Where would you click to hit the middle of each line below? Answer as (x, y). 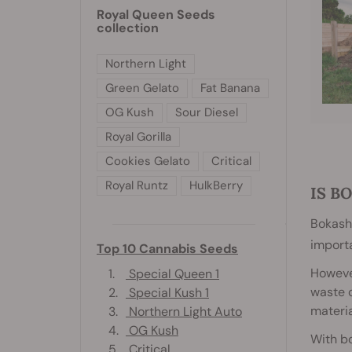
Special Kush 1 (167, 292)
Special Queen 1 (172, 273)
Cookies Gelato (148, 161)
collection (128, 27)
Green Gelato (142, 88)
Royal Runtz (137, 185)
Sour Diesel (207, 112)
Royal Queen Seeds (156, 14)
